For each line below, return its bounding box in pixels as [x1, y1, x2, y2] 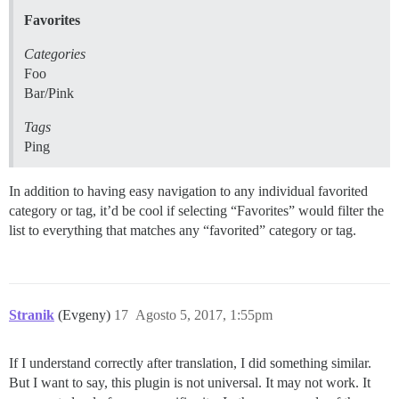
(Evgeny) [58, 307, 114, 323]
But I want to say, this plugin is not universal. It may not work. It [9, 375, 370, 391]
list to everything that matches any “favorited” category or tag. [9, 223, 356, 239]
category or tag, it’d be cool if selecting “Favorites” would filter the [9, 203, 384, 219]
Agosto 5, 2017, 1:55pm [135, 307, 273, 323]
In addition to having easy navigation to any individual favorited [9, 183, 368, 199]
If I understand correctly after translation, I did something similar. [9, 355, 371, 371]
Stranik [9, 307, 54, 323]
